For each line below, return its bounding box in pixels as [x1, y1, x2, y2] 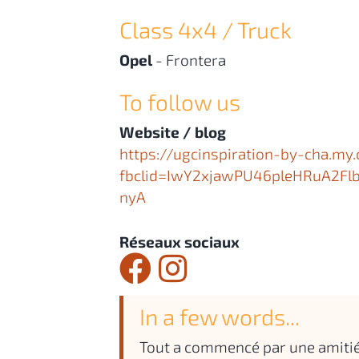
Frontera [166, 50, 226, 69]
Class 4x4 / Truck [119, 16, 292, 43]
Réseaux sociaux [119, 232, 240, 251]
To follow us [119, 88, 240, 115]
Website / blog [119, 123, 226, 141]
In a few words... [139, 302, 300, 330]
